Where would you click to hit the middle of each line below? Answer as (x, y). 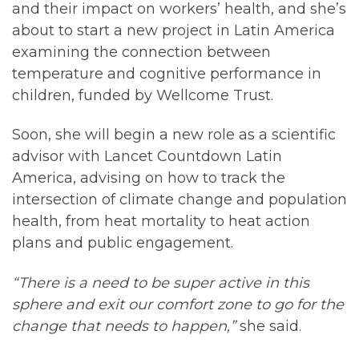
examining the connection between (141, 52)
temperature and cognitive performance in (167, 73)
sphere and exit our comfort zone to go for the (178, 304)
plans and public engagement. (123, 243)
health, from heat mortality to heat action (161, 222)
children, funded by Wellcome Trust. (143, 95)
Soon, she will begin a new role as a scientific (174, 135)
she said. (270, 326)
